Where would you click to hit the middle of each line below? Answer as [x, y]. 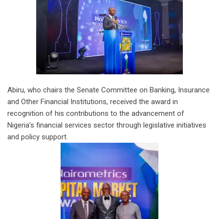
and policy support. [38, 137]
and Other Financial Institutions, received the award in [93, 101]
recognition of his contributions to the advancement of [96, 113]
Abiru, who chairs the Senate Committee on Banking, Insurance [109, 90]
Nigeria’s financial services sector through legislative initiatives [107, 125]
